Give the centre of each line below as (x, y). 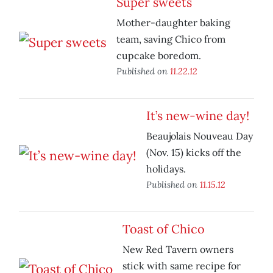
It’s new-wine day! (198, 116)
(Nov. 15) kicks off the (194, 153)
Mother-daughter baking (173, 23)
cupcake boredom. (159, 56)
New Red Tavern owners (178, 250)
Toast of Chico (164, 229)
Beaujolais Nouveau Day (200, 136)
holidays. (166, 169)
